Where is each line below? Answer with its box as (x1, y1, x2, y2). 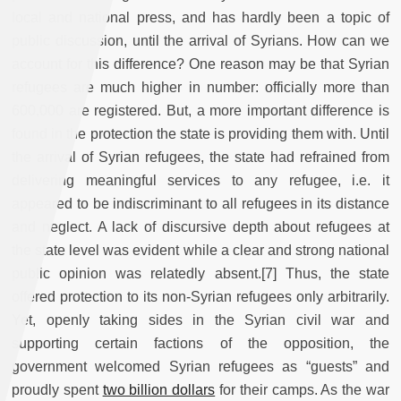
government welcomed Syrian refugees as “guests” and (12, 358, 389, 374)
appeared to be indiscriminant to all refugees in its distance (12, 195, 389, 211)
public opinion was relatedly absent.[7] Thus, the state (12, 265, 389, 281)
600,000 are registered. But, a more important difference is (12, 102, 389, 118)
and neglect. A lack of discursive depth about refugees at (12, 218, 389, 235)
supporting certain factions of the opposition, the (12, 335, 389, 351)
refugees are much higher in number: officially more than (12, 79, 389, 95)
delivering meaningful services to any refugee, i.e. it (12, 172, 389, 188)
